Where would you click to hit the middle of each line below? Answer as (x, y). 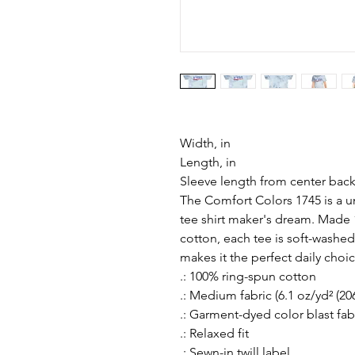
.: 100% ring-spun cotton (248, 276)
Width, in (205, 143)
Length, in (208, 162)
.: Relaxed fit (214, 333)
